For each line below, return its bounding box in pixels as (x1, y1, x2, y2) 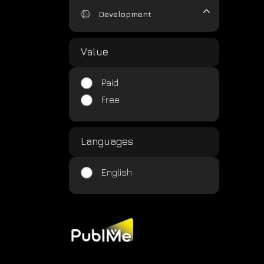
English (101, 167, 132, 177)
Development (98, 9, 151, 19)
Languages (81, 136, 133, 147)
